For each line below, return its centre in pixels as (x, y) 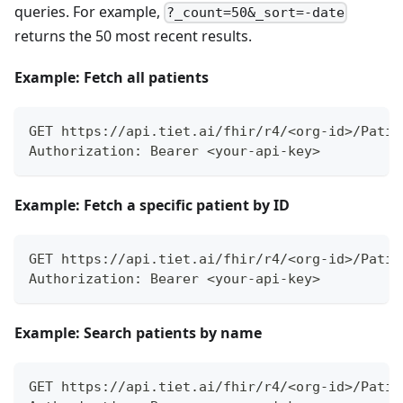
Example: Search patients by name (138, 333)
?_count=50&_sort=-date (256, 13)
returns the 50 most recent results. (133, 36)
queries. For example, (89, 12)
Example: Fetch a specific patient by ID (152, 206)
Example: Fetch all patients (112, 78)
